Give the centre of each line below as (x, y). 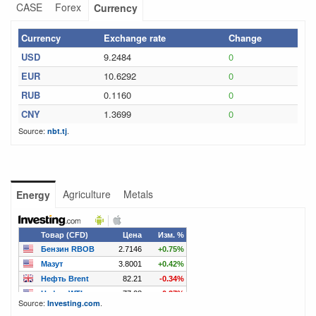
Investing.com (74, 303)
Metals (138, 194)
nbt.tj (57, 131)
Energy (33, 195)
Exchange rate (135, 38)
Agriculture (87, 194)
